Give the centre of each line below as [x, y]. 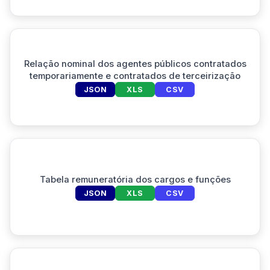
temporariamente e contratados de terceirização [135, 76]
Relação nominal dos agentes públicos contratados [135, 64]
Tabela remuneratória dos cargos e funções [135, 179]
